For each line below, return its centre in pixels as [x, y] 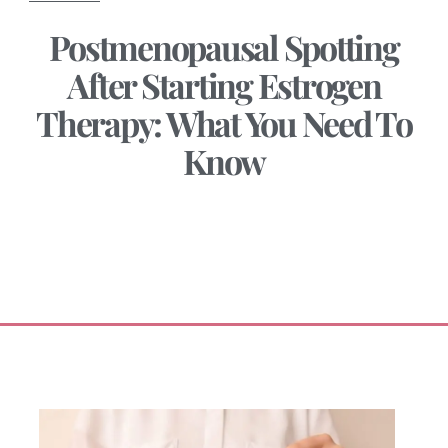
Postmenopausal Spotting [224, 47]
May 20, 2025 [73, 210]
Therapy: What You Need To [224, 123]
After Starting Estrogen [224, 85]
